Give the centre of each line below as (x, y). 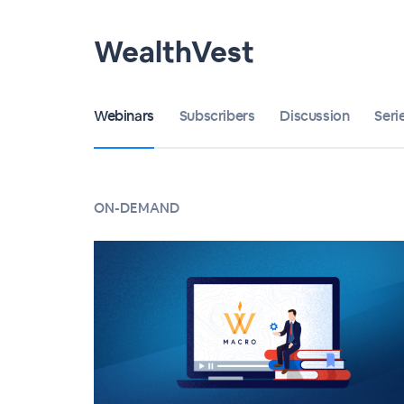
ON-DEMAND (137, 208)
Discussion (315, 116)
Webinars (124, 116)
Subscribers (217, 116)
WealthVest (174, 52)
